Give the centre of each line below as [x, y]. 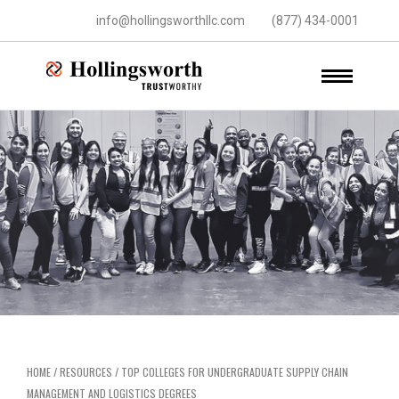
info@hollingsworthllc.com [171, 20]
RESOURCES [86, 372]
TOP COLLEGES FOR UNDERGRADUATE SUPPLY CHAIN [235, 372]
